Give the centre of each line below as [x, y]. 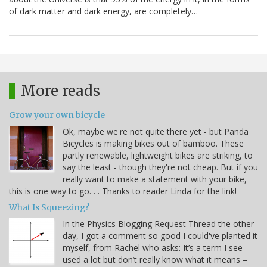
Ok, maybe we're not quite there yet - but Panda [156, 131]
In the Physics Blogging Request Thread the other [158, 223]
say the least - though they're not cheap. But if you [160, 167]
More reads [60, 91]
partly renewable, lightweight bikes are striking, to [158, 155]
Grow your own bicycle [57, 115]
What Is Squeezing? [49, 207]
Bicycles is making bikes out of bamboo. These [153, 143]
